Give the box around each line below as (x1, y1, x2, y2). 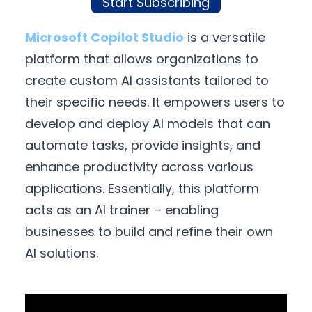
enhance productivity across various (25, 158, 253, 175)
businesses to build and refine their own (25, 223, 273, 240)
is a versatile (184, 29, 265, 46)
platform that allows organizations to (25, 50, 258, 68)
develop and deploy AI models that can (25, 115, 270, 132)
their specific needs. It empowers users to (25, 93, 285, 111)
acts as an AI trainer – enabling (25, 201, 219, 219)
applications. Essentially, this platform (25, 180, 259, 197)
